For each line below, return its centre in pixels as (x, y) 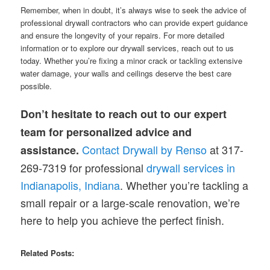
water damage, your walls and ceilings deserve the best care (126, 73)
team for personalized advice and (106, 132)
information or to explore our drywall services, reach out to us (127, 48)
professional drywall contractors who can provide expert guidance (134, 22)
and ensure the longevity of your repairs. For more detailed (123, 35)
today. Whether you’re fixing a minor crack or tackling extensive (132, 60)
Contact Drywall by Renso (145, 149)
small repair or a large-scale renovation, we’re (130, 202)
